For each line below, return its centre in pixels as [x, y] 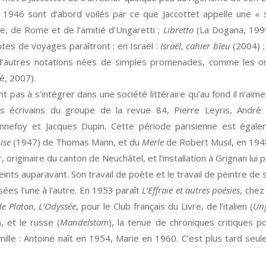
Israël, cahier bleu [195, 46]
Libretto [178, 30]
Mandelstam [85, 222]
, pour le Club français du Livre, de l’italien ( [165, 206]
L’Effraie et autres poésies [190, 190]
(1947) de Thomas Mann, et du [77, 142]
